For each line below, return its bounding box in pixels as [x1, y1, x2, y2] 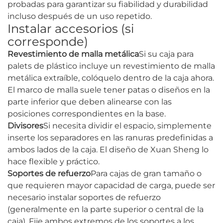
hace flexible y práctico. [7, 157, 100, 167]
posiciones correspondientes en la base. [7, 109, 166, 119]
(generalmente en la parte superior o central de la [7, 205, 204, 215]
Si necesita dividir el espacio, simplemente [43, 121, 212, 131]
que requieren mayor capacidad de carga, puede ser [7, 181, 215, 191]
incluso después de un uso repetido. [7, 11, 152, 21]
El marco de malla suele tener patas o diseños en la [7, 85, 210, 95]
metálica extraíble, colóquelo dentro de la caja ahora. [7, 73, 214, 83]
